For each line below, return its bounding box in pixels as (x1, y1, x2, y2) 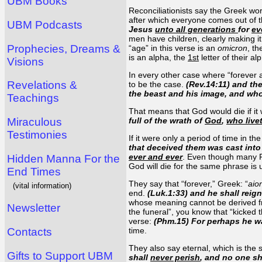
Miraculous (7, 115, 62, 128)
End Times (7, 165, 61, 178)
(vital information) (13, 181, 71, 190)
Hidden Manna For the (7, 152, 120, 165)
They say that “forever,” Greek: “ (129, 178, 248, 188)
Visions (7, 55, 44, 68)
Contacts (7, 225, 52, 238)
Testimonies (7, 128, 67, 141)
